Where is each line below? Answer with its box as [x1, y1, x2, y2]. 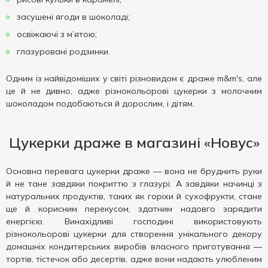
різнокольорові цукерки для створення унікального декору [6, 229, 262, 239]
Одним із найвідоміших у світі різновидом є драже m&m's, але [6, 73, 262, 84]
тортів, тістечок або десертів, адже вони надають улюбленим [6, 254, 262, 264]
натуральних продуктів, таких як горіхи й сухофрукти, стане [6, 191, 262, 202]
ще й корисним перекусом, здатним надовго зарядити [6, 203, 262, 214]
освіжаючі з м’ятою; [14, 29, 97, 39]
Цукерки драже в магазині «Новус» [8, 133, 260, 151]
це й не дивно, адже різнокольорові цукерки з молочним [6, 86, 262, 96]
